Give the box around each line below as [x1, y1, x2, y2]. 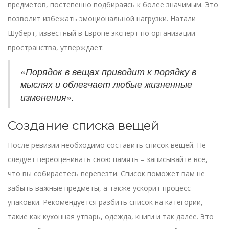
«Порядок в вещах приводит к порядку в [20, 65, 196, 78]
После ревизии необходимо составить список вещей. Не [8, 140, 206, 150]
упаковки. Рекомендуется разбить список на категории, [8, 197, 203, 208]
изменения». [20, 90, 74, 104]
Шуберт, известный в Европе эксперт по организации [8, 28, 195, 38]
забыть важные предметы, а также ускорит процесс [8, 183, 191, 193]
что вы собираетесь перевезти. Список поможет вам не [8, 169, 205, 179]
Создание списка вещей [8, 118, 159, 133]
